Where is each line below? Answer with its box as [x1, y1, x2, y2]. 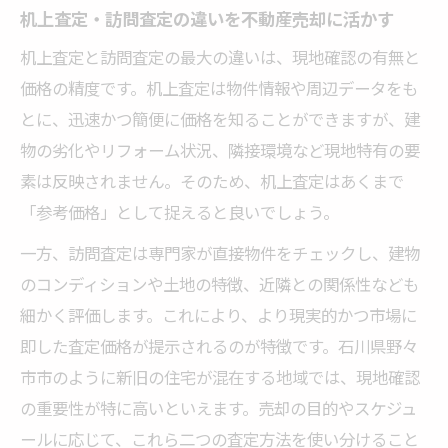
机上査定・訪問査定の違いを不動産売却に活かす [20, 5, 394, 31]
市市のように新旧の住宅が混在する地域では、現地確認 [20, 364, 420, 389]
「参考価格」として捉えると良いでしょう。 [20, 199, 339, 224]
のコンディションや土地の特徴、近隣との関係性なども [20, 271, 419, 296]
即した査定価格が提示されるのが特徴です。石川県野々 [20, 333, 418, 358]
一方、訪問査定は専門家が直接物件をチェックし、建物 [20, 240, 420, 265]
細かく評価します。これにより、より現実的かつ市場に [20, 302, 417, 327]
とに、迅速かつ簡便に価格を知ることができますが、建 [20, 106, 420, 131]
